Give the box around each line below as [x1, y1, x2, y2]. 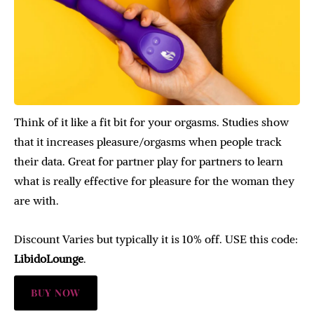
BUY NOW [31, 286, 81, 300]
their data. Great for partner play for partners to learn [14, 154, 283, 169]
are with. [14, 193, 59, 208]
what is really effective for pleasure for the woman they [14, 174, 294, 189]
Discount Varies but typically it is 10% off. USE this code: [14, 232, 298, 247]
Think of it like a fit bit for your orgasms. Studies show [14, 115, 289, 130]
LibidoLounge [14, 252, 83, 266]
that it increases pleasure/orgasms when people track [14, 135, 282, 149]
